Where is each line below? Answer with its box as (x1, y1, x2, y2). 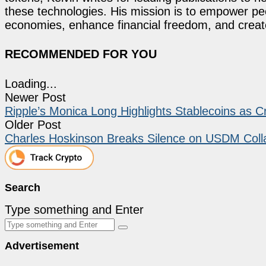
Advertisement (5, 239, 79, 252)
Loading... (5, 77, 57, 90)
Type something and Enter (5, 202, 144, 216)
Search (5, 181, 40, 194)
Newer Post (5, 90, 66, 104)
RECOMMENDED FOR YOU (5, 47, 157, 61)
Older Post (5, 118, 61, 131)
